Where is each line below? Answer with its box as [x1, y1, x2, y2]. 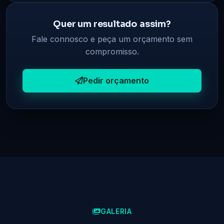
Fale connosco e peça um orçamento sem [31, 33, 192, 44]
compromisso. [85, 46, 139, 56]
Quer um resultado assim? [53, 18, 171, 29]
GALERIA [100, 207, 132, 216]
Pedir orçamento [83, 75, 149, 86]
